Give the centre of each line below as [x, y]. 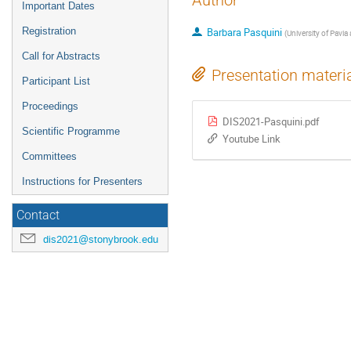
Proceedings [50, 106]
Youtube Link [252, 139]
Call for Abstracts [61, 56]
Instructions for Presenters [82, 181]
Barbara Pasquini [244, 33]
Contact [38, 215]
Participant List [56, 81]
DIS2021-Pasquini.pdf [271, 121]
